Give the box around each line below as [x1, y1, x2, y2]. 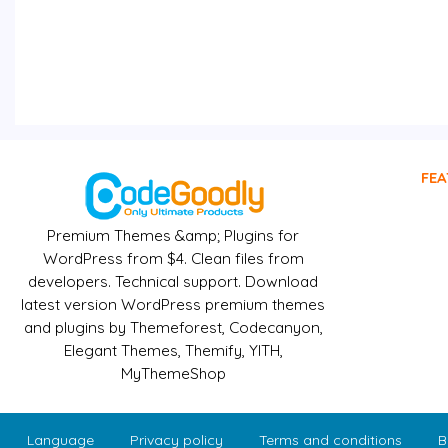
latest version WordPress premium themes [21, 295, 326, 315]
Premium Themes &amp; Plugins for [47, 226, 300, 246]
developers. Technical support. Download [28, 272, 319, 292]
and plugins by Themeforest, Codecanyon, [23, 318, 323, 338]
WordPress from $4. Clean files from [42, 249, 304, 269]
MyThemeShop [120, 364, 226, 384]
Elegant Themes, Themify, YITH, [63, 341, 283, 361]
